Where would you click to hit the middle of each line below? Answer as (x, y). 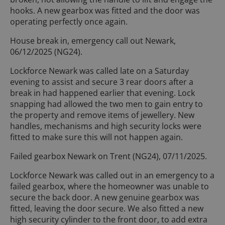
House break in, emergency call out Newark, (93, 40)
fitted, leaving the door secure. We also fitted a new (107, 208)
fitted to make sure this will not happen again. (96, 137)
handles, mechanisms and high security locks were (106, 126)
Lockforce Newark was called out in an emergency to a (112, 175)
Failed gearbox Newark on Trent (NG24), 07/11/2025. (108, 156)
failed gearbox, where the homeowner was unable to (109, 186)
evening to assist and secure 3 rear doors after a (102, 82)
